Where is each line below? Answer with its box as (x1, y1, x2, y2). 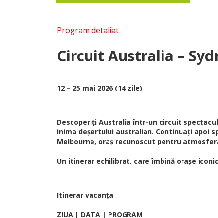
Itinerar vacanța (57, 190, 113, 200)
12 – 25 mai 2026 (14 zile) (57, 83, 142, 92)
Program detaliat (57, 25, 119, 36)
